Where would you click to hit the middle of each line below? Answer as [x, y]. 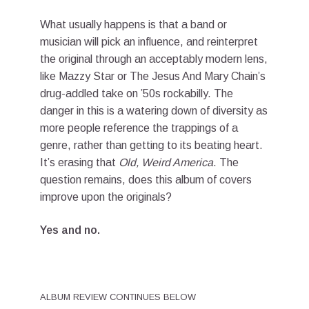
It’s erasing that [79, 162]
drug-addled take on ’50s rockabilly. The [137, 93]
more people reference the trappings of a [139, 128]
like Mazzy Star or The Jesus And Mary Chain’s [153, 76]
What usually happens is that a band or [133, 24]
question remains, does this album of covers [146, 179]
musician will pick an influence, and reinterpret [149, 41]
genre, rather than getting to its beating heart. [151, 145]
